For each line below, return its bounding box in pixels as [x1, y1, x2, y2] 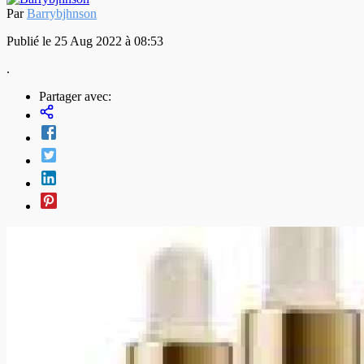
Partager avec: [39, 89, 111, 103]
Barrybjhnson [27, 6, 97, 20]
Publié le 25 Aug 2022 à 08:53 [6, 33, 163, 48]
